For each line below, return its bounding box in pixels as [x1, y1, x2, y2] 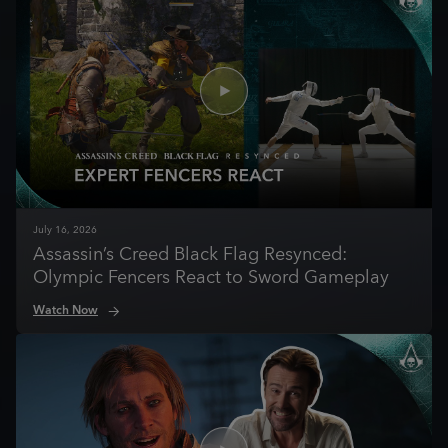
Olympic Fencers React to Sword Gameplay [33, 262, 389, 293]
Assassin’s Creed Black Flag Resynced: [33, 239, 347, 270]
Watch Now [33, 300, 98, 321]
